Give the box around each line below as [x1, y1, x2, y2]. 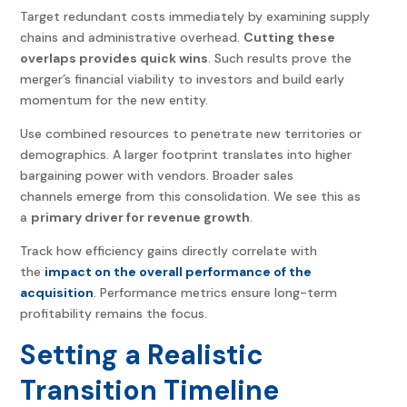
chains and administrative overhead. [20, 29, 244, 46]
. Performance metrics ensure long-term [94, 284, 338, 302]
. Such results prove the [208, 50, 352, 67]
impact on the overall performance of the [45, 263, 313, 281]
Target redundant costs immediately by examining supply [20, 8, 371, 25]
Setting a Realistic [20, 337, 264, 373]
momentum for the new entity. [20, 92, 209, 109]
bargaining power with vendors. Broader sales [20, 167, 294, 184]
